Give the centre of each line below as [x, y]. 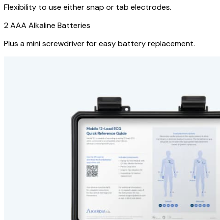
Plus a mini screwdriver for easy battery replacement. [99, 43]
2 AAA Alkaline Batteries [47, 25]
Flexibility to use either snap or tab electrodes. [88, 7]
